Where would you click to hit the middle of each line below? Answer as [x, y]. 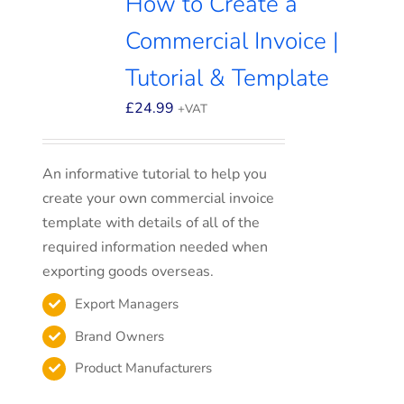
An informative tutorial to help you [155, 174]
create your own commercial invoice [159, 198]
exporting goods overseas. [129, 271]
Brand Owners [120, 336]
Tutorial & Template [228, 78]
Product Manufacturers [144, 368]
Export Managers [127, 304]
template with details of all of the [151, 223]
